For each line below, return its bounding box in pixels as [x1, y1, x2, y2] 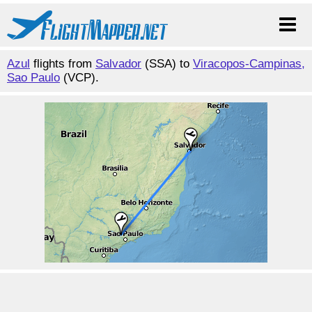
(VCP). [60, 71, 99, 84]
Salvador [95, 57, 141, 70]
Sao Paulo [7, 71, 60, 84]
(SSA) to [141, 57, 193, 70]
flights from [30, 57, 95, 70]
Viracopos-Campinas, [193, 57, 305, 70]
